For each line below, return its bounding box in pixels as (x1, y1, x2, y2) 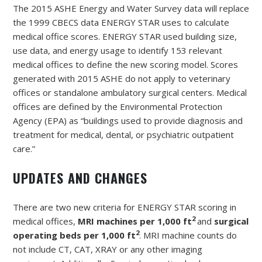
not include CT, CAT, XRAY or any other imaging (13, 243, 202, 255)
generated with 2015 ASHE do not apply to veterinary (13, 72, 230, 84)
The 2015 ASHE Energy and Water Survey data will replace (13, 2, 249, 14)
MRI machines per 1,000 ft (78, 215, 192, 227)
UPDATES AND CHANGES (13, 168, 147, 187)
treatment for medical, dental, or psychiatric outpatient (13, 128, 234, 140)
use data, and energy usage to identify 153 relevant (13, 44, 222, 56)
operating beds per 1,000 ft (13, 229, 136, 241)
